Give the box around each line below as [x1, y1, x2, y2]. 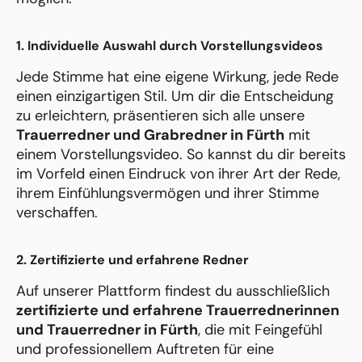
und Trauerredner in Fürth [16, 320, 198, 340]
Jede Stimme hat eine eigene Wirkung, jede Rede [16, 67, 339, 87]
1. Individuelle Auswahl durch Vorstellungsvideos [16, 37, 323, 55]
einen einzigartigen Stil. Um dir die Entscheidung [16, 86, 334, 107]
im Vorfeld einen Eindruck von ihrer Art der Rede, [16, 164, 340, 184]
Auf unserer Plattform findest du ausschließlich [16, 281, 330, 301]
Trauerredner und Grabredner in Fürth [16, 125, 284, 145]
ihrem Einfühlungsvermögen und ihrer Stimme [16, 183, 319, 204]
